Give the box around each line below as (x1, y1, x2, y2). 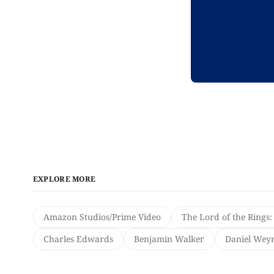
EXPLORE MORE (32, 174, 96, 185)
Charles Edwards (43, 233, 113, 245)
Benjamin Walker (133, 233, 204, 245)
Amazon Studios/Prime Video (43, 211, 161, 223)
